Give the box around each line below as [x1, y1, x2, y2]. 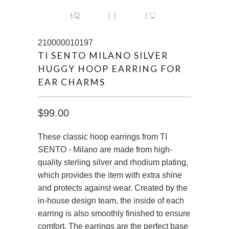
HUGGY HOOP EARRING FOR [38, 63, 181, 74]
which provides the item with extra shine [38, 171, 182, 179]
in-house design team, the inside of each [38, 196, 184, 205]
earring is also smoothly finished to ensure [38, 209, 190, 218]
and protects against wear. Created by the [38, 184, 188, 192]
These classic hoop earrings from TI [38, 132, 167, 141]
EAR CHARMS [38, 77, 105, 87]
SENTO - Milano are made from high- [38, 145, 172, 154]
